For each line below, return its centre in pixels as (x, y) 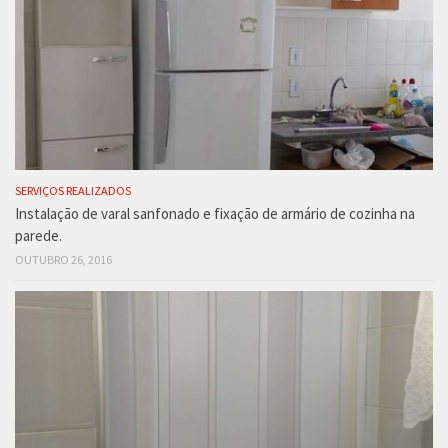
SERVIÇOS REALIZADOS (73, 191)
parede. (38, 236)
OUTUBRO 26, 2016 (63, 260)
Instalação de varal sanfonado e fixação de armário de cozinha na (215, 214)
